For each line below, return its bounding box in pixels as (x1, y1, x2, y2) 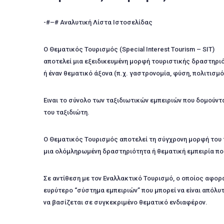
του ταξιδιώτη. (43, 108, 89, 116)
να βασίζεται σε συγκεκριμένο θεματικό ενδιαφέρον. (43, 198, 207, 206)
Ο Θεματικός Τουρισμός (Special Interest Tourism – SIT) (43, 45, 214, 53)
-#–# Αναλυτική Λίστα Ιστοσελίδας (43, 18, 152, 26)
